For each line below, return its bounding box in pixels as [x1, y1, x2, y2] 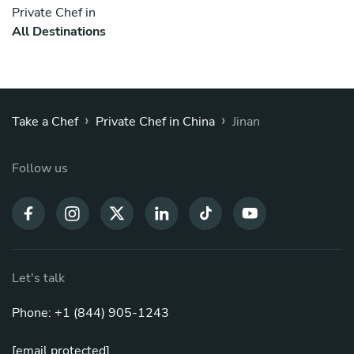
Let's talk [12, 269, 65, 287]
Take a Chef [12, 112, 78, 130]
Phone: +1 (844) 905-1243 [12, 303, 169, 322]
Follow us [12, 159, 68, 177]
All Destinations [12, 22, 106, 40]
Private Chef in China [96, 112, 215, 130]
